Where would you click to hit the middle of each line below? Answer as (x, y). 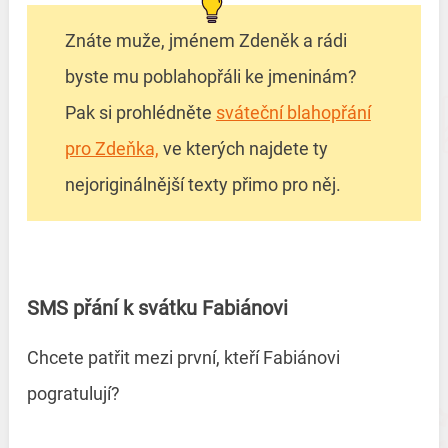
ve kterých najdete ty (243, 149)
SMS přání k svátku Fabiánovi (157, 308)
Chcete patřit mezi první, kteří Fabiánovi (183, 358)
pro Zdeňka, (111, 149)
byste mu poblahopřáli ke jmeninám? (210, 77)
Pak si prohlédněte (140, 113)
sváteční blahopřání (293, 113)
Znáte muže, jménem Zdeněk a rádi (205, 41)
